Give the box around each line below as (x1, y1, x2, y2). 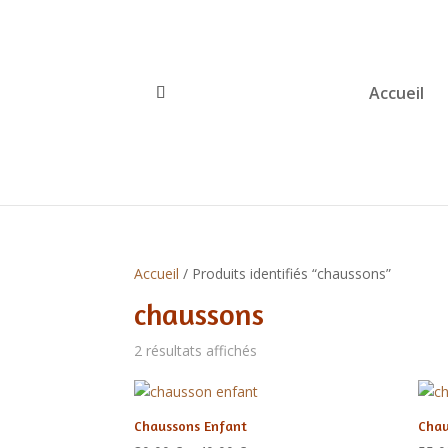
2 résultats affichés (134, 341, 258, 360)
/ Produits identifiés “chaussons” (179, 264, 392, 283)
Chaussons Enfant (134, 417, 248, 434)
